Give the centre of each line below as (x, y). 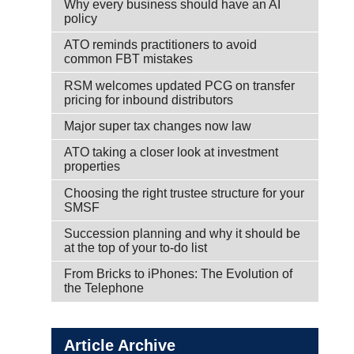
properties (92, 167)
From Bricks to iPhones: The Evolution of (178, 274)
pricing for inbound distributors (149, 100)
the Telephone (104, 288)
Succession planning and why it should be (182, 233)
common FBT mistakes (128, 59)
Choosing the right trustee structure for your (184, 193)
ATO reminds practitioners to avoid (160, 45)
